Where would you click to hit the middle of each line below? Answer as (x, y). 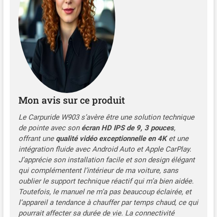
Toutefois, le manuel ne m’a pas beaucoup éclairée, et (105, 192)
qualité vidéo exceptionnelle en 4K (111, 138)
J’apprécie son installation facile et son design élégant (106, 160)
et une (177, 138)
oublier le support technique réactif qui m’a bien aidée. (106, 181)
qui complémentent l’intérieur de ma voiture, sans (98, 170)
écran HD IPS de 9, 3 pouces (127, 128)
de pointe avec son (50, 128)
